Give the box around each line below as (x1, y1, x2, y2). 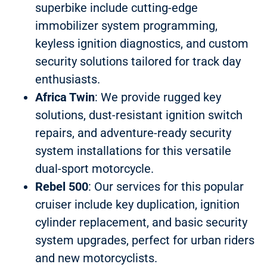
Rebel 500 (35, 179, 88, 194)
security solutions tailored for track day (35, 54, 241, 69)
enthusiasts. (35, 72, 100, 86)
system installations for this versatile (35, 143, 231, 158)
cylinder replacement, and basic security (35, 215, 247, 229)
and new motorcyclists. (35, 250, 157, 265)
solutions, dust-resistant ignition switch (35, 107, 243, 122)
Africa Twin (35, 89, 95, 104)
